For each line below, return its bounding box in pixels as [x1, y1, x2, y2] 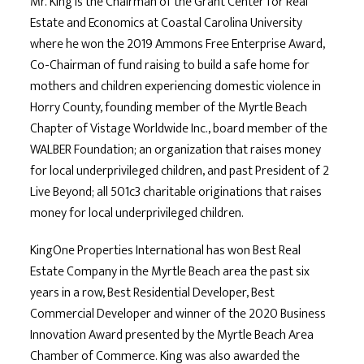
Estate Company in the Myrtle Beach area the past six [30, 260, 310, 283]
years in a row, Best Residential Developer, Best [30, 281, 275, 304]
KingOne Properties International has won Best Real [30, 239, 301, 262]
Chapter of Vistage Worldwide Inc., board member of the [30, 117, 328, 140]
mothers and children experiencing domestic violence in [30, 75, 322, 97]
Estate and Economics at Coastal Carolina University [30, 11, 303, 34]
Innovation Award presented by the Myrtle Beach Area [30, 323, 314, 346]
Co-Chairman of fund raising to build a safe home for [30, 54, 310, 76]
